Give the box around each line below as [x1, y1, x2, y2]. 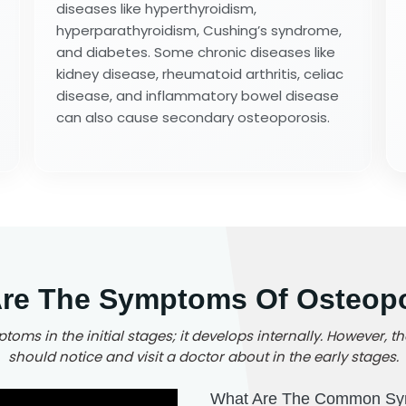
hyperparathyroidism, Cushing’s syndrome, [56, 20, 343, 40]
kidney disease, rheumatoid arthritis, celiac [56, 63, 344, 83]
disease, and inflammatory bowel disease [56, 85, 340, 105]
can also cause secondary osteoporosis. [56, 107, 331, 127]
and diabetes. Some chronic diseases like [56, 42, 336, 62]
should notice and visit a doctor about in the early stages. [7, 346, 399, 366]
